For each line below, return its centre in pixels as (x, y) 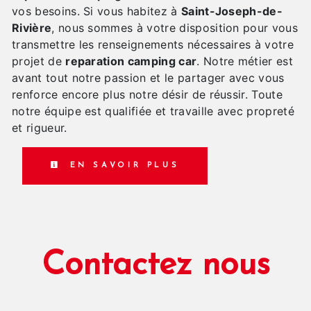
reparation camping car (131, 61)
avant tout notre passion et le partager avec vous (148, 77)
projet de (39, 61)
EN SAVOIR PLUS (122, 165)
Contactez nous (155, 266)
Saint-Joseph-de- (232, 11)
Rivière (32, 27)
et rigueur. (40, 127)
